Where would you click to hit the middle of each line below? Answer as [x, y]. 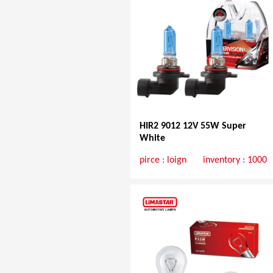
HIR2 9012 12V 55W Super [193, 126]
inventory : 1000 [235, 160]
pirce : [153, 160]
